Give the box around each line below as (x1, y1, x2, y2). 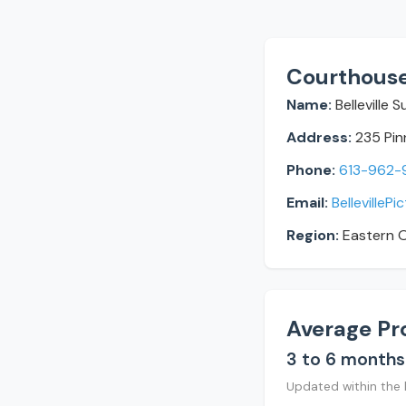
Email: (286, 193, 328, 212)
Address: (286, 128, 352, 147)
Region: (286, 226, 339, 245)
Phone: (286, 160, 335, 179)
